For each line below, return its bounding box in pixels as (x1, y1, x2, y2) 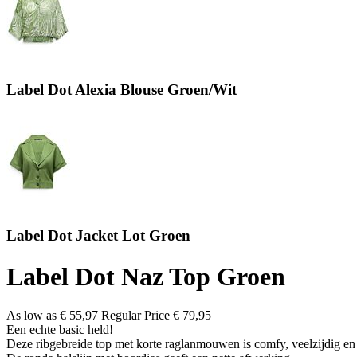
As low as (6, 308, 57, 323)
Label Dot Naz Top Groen (6, 261, 285, 291)
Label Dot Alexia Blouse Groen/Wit (6, 80, 237, 98)
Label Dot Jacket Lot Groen (6, 227, 190, 245)
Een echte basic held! (6, 323, 113, 337)
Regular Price (101, 308, 170, 323)
